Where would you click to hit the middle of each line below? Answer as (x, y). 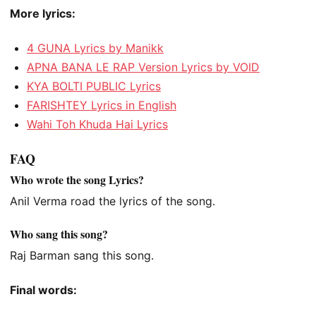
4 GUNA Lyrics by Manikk (95, 48)
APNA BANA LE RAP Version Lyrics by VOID (143, 67)
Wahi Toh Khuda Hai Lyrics (97, 124)
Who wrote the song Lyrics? (77, 180)
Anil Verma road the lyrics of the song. (113, 201)
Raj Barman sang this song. (82, 255)
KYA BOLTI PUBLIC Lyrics (94, 86)
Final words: (43, 290)
